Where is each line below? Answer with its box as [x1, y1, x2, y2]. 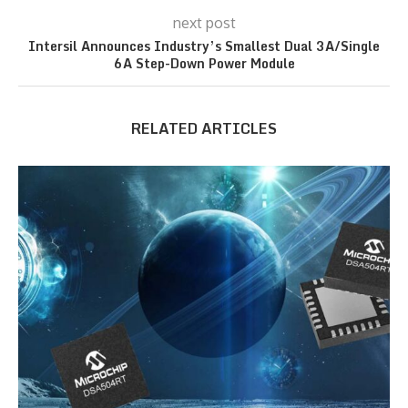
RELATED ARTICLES [131, 117, 277, 141]
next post [172, 14, 236, 33]
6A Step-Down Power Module [113, 53, 295, 75]
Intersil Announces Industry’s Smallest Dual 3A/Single [28, 36, 380, 57]
